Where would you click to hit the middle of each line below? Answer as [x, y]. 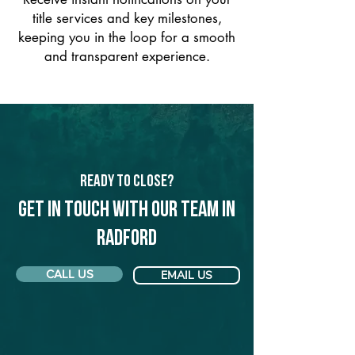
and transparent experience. [127, 56]
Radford [127, 239]
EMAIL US [187, 275]
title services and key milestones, [127, 18]
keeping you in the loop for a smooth [127, 37]
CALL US [69, 274]
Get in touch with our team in [127, 211]
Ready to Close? [127, 182]
